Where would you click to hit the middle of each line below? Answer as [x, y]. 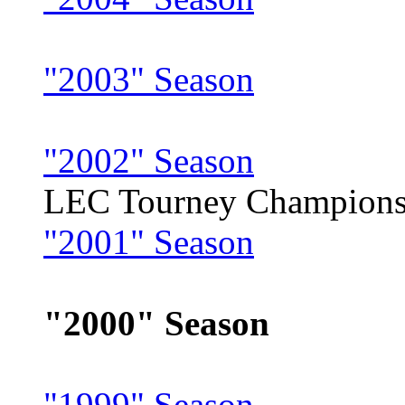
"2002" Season [149, 161]
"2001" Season [149, 242]
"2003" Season [149, 80]
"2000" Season [156, 324]
